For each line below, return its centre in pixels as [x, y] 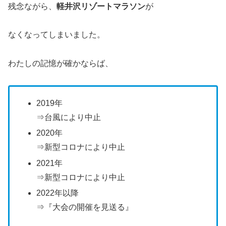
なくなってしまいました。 [56, 35]
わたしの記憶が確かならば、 [61, 64]
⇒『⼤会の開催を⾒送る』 [85, 207]
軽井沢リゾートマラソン [101, 6]
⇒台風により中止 [69, 118]
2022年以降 [58, 193]
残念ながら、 [32, 6]
